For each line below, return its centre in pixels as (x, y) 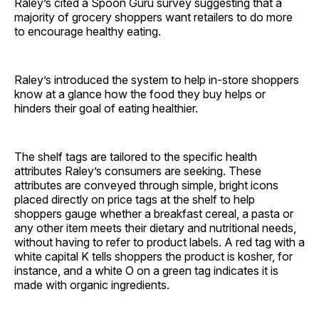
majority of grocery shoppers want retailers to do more (153, 17)
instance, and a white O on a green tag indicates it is (146, 271)
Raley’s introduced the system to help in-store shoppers (157, 80)
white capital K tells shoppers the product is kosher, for (153, 257)
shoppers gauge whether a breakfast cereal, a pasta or (154, 214)
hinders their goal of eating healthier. (106, 109)
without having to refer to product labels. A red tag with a (159, 242)
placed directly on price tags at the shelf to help (135, 200)
